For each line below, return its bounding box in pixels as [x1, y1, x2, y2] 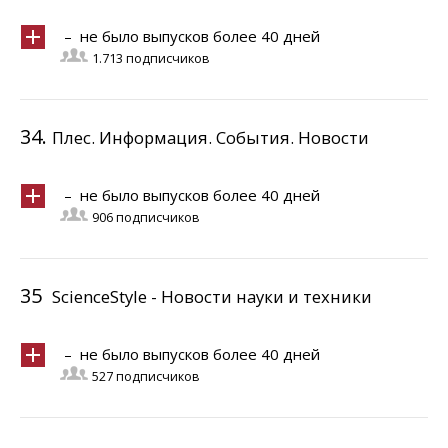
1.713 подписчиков [92, 50, 209, 67]
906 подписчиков [92, 209, 199, 226]
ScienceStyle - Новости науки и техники [52, 285, 372, 308]
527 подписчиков [92, 368, 199, 385]
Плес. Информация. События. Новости [52, 126, 369, 149]
